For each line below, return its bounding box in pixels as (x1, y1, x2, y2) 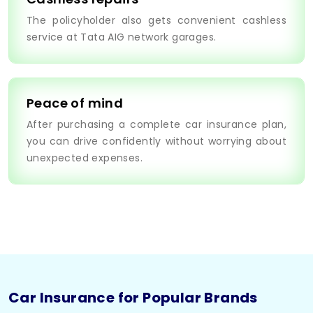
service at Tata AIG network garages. (27, 30, 217, 45)
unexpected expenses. (27, 151, 143, 166)
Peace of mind (27, 94, 124, 112)
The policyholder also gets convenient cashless (27, 13, 286, 28)
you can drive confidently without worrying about (27, 134, 286, 149)
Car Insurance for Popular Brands (8, 288, 258, 308)
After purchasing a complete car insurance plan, (27, 117, 286, 132)
